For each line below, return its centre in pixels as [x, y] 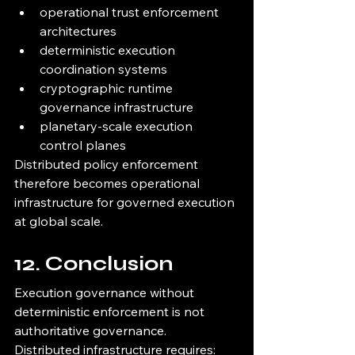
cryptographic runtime [108, 88]
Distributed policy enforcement [108, 164]
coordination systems [103, 69]
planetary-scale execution [118, 126]
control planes [83, 145]
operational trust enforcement [131, 12]
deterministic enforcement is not [111, 312]
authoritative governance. [90, 331]
